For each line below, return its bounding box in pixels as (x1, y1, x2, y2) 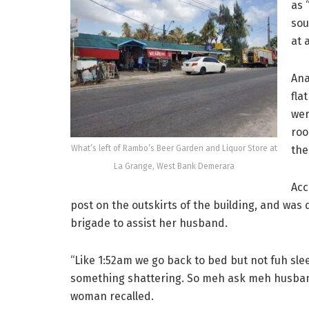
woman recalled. (70, 290, 154, 303)
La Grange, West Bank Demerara (113, 161, 235, 172)
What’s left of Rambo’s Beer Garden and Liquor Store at (70, 143, 277, 154)
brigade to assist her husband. (70, 217, 228, 230)
